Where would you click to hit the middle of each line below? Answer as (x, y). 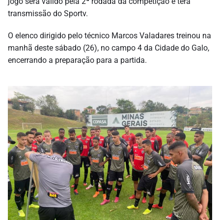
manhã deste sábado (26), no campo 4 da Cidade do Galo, (109, 48)
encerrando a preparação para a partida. (77, 60)
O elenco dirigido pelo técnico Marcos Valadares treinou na (110, 35)
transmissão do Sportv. (48, 13)
